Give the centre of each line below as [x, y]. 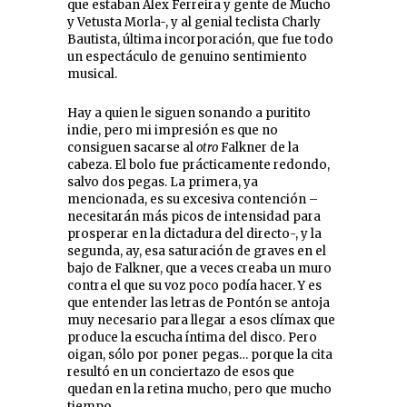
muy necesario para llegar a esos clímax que [201, 320]
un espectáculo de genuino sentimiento [187, 56]
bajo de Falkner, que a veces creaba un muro [199, 268]
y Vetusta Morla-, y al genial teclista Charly [194, 22]
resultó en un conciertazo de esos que [181, 372]
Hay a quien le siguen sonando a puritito [189, 113]
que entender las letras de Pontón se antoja [199, 303]
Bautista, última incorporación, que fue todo [200, 39]
